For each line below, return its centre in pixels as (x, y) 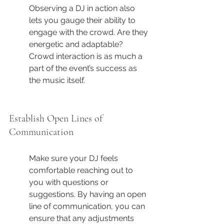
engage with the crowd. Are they (89, 32)
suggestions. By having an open (88, 194)
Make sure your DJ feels (74, 158)
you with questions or (70, 182)
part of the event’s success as (84, 68)
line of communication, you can (88, 206)
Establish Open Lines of (57, 119)
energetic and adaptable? (77, 44)
